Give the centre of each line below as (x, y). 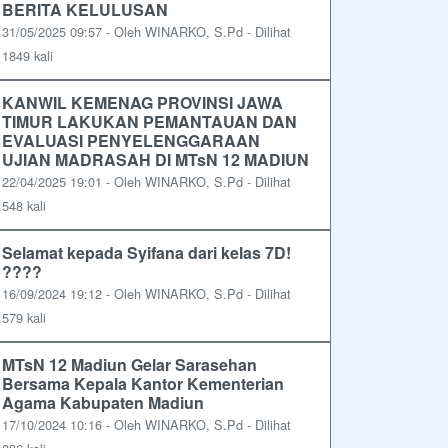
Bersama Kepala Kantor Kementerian (143, 384)
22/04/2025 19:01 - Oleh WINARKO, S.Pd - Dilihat (146, 182)
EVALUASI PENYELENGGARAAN (131, 141)
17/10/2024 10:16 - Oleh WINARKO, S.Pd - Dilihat (146, 425)
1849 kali (27, 56)
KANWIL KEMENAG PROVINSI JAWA (142, 103)
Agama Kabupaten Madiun (103, 403)
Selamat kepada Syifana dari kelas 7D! (146, 253)
